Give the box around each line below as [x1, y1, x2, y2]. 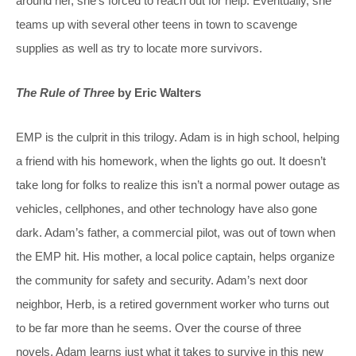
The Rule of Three [16, 85, 114, 99]
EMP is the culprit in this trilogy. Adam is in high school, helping [16, 130, 339, 144]
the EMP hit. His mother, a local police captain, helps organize [16, 249, 335, 263]
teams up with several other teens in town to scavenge [16, 17, 297, 31]
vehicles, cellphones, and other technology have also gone [16, 201, 317, 215]
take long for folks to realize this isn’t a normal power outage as [16, 177, 340, 192]
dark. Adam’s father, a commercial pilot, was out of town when [16, 225, 335, 239]
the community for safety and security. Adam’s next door [16, 273, 308, 287]
